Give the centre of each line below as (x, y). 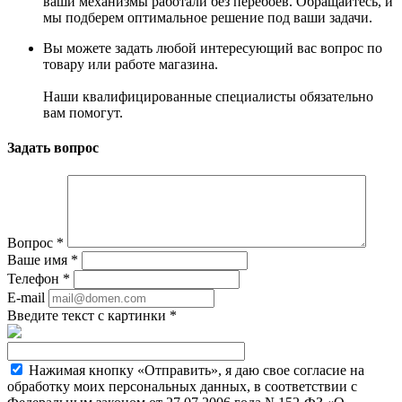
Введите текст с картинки (88, 316)
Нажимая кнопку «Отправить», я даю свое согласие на (197, 371)
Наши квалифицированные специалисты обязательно (208, 96)
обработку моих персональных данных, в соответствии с (182, 387)
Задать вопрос (53, 148)
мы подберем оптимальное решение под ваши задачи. (208, 17)
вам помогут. (83, 112)
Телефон (35, 279)
